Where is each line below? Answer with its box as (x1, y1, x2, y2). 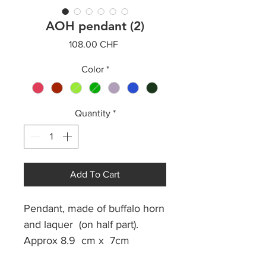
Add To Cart (70, 169, 120, 180)
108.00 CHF (69, 39, 118, 49)
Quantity (74, 108, 110, 119)
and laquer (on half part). (24, 218, 138, 231)
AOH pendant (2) (46, 18, 144, 33)
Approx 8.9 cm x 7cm (24, 235, 129, 247)
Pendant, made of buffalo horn (24, 202, 164, 215)
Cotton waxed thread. (24, 251, 123, 263)
